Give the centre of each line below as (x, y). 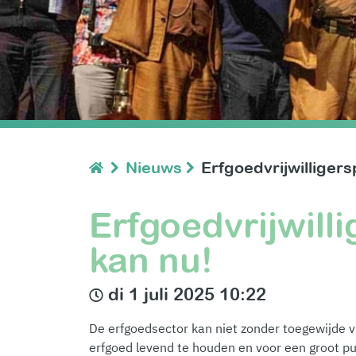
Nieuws (154, 167)
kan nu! (151, 259)
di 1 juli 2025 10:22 (185, 294)
